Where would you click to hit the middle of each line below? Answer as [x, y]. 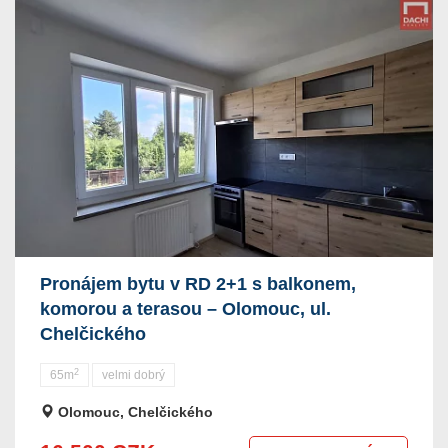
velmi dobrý [133, 375]
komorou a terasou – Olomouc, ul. [185, 309]
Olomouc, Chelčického [133, 412]
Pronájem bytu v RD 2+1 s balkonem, [198, 284]
